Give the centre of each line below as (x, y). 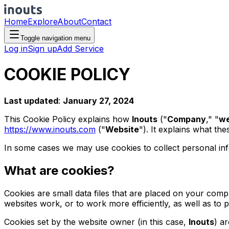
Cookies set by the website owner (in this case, (96, 222)
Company (187, 119)
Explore (42, 21)
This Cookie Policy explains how (68, 119)
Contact (96, 21)
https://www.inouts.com (50, 129)
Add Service (80, 49)
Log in (16, 49)
